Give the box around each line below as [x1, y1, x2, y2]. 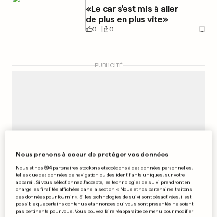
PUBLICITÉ [94, 62, 123, 69]
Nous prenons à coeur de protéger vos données [16, 150, 169, 158]
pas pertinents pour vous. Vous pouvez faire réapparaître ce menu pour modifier [16, 208, 194, 214]
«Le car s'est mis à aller [85, 3, 178, 14]
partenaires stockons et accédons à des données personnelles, [52, 164, 193, 170]
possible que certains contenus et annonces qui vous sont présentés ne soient [16, 201, 194, 207]
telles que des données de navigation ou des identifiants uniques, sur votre [16, 171, 185, 178]
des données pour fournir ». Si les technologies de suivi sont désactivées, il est [16, 193, 192, 200]
